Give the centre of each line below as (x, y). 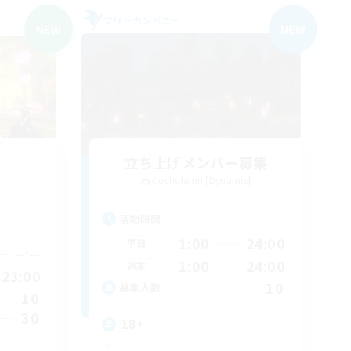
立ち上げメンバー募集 (196, 162)
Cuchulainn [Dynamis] (202, 180)
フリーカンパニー (142, 20)
